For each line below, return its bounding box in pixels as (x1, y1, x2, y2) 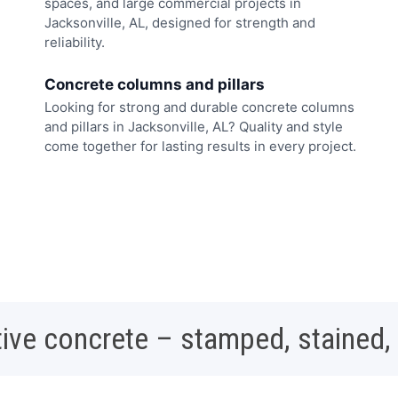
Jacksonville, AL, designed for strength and (44, 14, 315, 32)
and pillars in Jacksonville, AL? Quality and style (44, 117, 343, 135)
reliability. (44, 34, 105, 52)
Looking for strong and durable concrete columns (44, 98, 354, 115)
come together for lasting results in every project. (44, 137, 356, 155)
